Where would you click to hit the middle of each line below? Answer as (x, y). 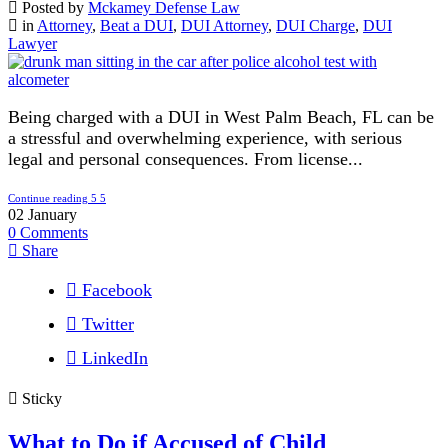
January (52, 214)
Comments (54, 232)
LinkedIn (115, 357)
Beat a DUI (136, 25)
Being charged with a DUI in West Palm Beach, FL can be (221, 116)
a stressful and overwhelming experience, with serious (205, 137)
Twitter (108, 323)
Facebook (117, 289)
